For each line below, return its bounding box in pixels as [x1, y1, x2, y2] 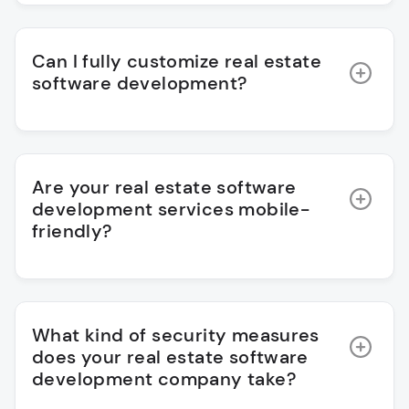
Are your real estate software [32, 175, 297, 200]
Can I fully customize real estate [32, 49, 322, 74]
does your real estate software [32, 345, 309, 370]
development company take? [32, 367, 296, 392]
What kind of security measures [32, 323, 320, 348]
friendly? [32, 219, 112, 244]
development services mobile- [32, 197, 310, 222]
